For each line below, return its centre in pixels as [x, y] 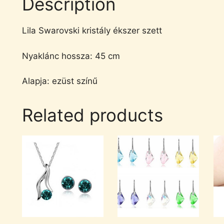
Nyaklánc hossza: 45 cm [71, 56]
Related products [92, 115]
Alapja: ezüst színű [60, 81]
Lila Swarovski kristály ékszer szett [92, 30]
